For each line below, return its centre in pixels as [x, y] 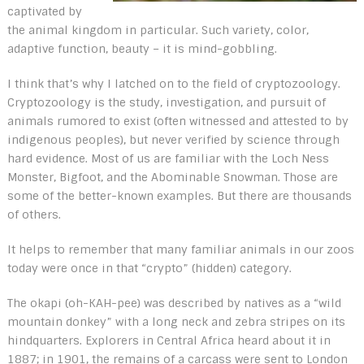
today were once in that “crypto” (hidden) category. [149, 268]
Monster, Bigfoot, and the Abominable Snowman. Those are [172, 177]
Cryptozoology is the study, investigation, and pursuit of [166, 102]
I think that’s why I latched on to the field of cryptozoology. [173, 83]
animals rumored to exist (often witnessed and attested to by [178, 121]
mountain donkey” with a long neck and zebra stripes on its [176, 321]
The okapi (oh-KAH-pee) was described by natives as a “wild [174, 303]
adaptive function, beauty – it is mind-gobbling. [142, 48]
